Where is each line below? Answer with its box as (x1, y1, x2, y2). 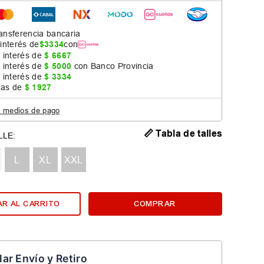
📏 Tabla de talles (143, 128, 223, 140)
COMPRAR (134, 199, 176, 209)
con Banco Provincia (71, 61, 154, 71)
